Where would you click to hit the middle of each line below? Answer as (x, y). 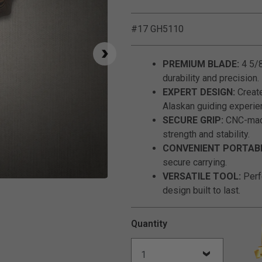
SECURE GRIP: (193, 120)
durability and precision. (211, 78)
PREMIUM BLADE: (201, 64)
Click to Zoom (130, 185)
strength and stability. (206, 134)
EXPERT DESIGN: (199, 92)
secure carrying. (195, 162)
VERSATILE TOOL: (202, 176)
